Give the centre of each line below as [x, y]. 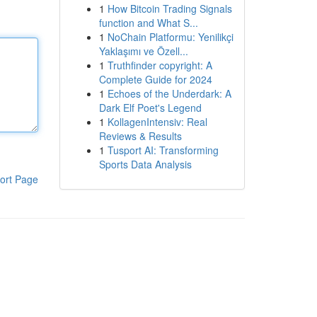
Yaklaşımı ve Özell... [143, 51]
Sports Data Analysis [145, 164]
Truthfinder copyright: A [160, 65]
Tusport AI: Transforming [163, 150]
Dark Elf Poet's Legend [150, 108]
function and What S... [148, 23]
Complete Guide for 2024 [155, 79]
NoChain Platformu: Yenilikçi [170, 37]
